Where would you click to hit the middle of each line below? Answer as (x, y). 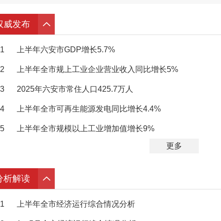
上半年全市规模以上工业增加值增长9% (86, 129)
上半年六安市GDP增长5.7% (66, 50)
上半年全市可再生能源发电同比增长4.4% (89, 109)
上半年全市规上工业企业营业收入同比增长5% (97, 70)
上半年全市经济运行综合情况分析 (76, 204)
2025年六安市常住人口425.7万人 (75, 89)
